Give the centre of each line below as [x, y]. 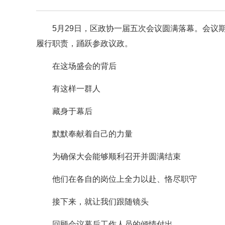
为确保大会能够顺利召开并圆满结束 [117, 157]
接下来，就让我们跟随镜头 [100, 202]
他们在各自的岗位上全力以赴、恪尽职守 [125, 179]
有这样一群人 [76, 89]
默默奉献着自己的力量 [92, 134]
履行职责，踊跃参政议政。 [84, 44]
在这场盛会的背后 [84, 66]
